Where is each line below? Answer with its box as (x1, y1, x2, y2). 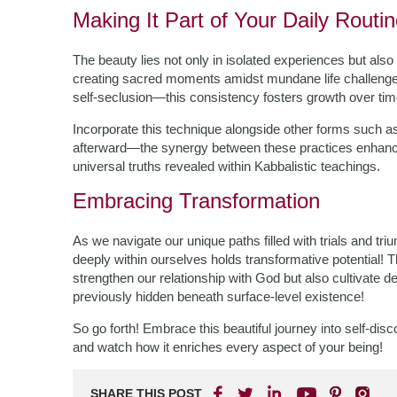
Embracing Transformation (73, 189, 320, 213)
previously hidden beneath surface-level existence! (73, 289, 364, 304)
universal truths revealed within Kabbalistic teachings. (73, 159, 380, 174)
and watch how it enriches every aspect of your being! (73, 339, 383, 354)
